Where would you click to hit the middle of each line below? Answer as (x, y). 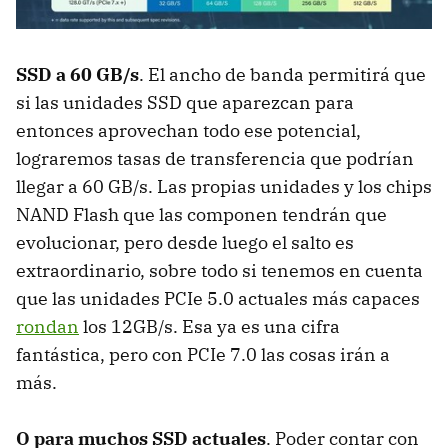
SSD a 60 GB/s (77, 74)
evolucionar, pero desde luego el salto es (185, 242)
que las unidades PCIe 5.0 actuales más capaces (218, 298)
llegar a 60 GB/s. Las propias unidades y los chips (224, 186)
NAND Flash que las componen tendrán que (201, 214)
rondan (47, 326)
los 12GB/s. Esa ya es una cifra (209, 326)
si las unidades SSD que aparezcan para (185, 102)
